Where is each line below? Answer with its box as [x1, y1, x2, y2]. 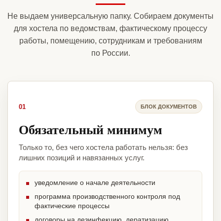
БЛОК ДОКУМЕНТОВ [141, 103, 197, 110]
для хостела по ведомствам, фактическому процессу [14, 24, 207, 33]
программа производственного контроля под [35, 192, 180, 201]
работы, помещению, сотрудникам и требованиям [19, 37, 202, 45]
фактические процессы [35, 202, 110, 210]
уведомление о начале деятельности [35, 179, 155, 187]
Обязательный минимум [19, 120, 162, 139]
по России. [91, 49, 130, 58]
